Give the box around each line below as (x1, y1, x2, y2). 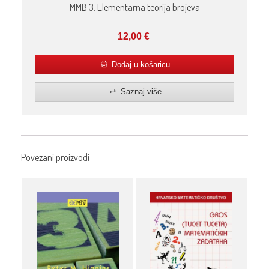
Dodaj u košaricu (109, 59, 171, 69)
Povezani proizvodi (21, 151, 89, 164)
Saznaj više (118, 87, 162, 97)
